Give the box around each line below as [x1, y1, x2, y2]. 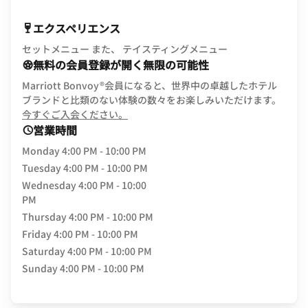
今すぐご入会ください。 [22, 107, 128, 121]
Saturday [22, 244, 65, 258]
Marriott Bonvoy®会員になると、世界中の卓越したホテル [22, 78, 277, 92]
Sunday [22, 261, 58, 275]
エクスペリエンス [33, 20, 120, 36]
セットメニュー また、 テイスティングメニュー [22, 42, 228, 56]
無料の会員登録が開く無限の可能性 [33, 56, 209, 73]
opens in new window [127, 107, 229, 120]
